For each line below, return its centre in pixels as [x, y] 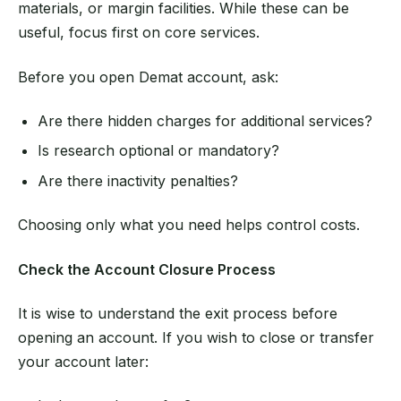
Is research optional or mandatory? [159, 151]
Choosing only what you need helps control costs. [189, 225]
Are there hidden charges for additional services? [205, 120]
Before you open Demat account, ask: [148, 77]
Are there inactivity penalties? [138, 180]
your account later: [83, 361]
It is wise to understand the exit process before [178, 313]
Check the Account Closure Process [147, 269]
